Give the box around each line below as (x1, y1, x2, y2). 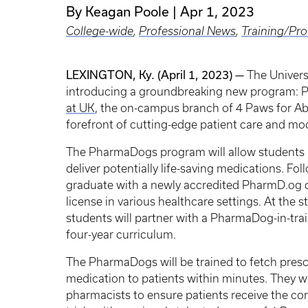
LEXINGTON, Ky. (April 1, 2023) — (66, 67, 247, 81)
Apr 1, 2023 (180, 3, 254, 19)
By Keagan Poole (66, 3, 169, 19)
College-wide (66, 24, 133, 37)
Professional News (139, 24, 236, 37)
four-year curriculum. (66, 228, 176, 241)
